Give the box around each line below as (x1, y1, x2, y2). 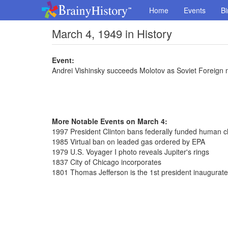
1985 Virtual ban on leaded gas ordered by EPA (52, 136, 205, 147)
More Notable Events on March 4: (52, 116, 167, 126)
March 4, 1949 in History (52, 25, 172, 41)
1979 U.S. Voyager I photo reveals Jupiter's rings (52, 147, 209, 157)
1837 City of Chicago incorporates (52, 157, 161, 167)
